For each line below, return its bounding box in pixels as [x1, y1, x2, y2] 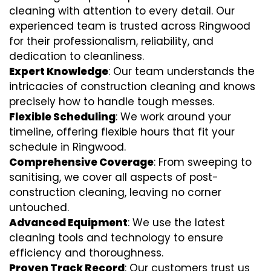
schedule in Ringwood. [9, 140, 126, 155]
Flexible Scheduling [9, 109, 116, 125]
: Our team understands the [108, 64, 255, 79]
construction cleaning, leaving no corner [9, 185, 221, 200]
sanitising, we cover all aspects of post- [9, 170, 218, 185]
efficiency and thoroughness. [9, 246, 163, 261]
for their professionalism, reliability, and [9, 34, 214, 49]
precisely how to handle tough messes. [9, 94, 214, 109]
